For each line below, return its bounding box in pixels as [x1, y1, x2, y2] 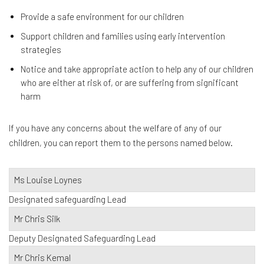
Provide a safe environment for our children [21, 11, 184, 22]
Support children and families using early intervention [21, 31, 225, 41]
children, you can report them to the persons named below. [9, 137, 233, 148]
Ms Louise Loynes [14, 174, 82, 185]
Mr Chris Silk [14, 213, 60, 224]
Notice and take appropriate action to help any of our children [21, 64, 253, 74]
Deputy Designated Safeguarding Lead [9, 233, 156, 243]
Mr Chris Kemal [14, 252, 71, 263]
